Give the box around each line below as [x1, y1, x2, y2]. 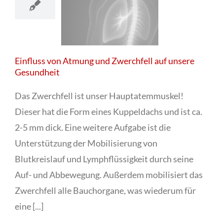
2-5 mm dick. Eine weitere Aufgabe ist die [15, 122, 171, 133]
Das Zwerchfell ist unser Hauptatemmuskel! [15, 90, 184, 102]
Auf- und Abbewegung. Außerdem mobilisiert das [15, 169, 203, 181]
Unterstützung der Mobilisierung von [15, 138, 157, 149]
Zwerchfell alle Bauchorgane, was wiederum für [15, 185, 196, 196]
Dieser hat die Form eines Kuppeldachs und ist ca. [15, 106, 202, 117]
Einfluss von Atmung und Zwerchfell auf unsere [15, 55, 194, 67]
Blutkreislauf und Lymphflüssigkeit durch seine [15, 153, 193, 165]
